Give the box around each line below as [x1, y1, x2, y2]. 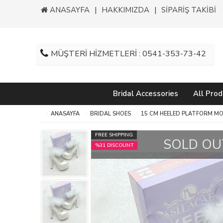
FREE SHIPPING [95, 131, 133, 138]
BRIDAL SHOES [90, 110, 131, 117]
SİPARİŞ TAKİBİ [161, 5, 216, 15]
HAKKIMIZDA [102, 5, 149, 15]
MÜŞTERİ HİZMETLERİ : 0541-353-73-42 [51, 48, 206, 59]
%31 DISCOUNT [95, 142, 133, 149]
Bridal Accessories [112, 89, 178, 99]
